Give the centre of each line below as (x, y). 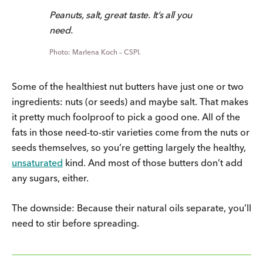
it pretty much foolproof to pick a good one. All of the (126, 117)
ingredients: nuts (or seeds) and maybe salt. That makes (130, 101)
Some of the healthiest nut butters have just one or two (128, 86)
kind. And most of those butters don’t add (153, 162)
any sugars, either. (50, 178)
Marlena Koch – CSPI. (107, 52)
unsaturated (37, 162)
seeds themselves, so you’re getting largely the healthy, (129, 147)
